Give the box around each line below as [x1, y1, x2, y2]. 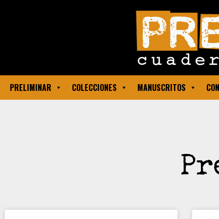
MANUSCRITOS [137, 82, 186, 93]
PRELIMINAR [10, 82, 51, 93]
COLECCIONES [72, 82, 117, 93]
